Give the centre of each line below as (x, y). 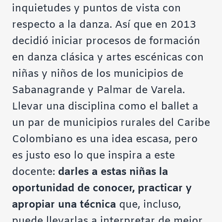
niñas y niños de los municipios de (98, 74)
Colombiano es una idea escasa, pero (105, 140)
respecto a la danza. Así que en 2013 (104, 25)
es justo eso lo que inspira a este (93, 156)
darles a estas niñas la (113, 172)
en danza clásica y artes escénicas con (108, 58)
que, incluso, (148, 205)
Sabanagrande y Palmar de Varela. (98, 91)
